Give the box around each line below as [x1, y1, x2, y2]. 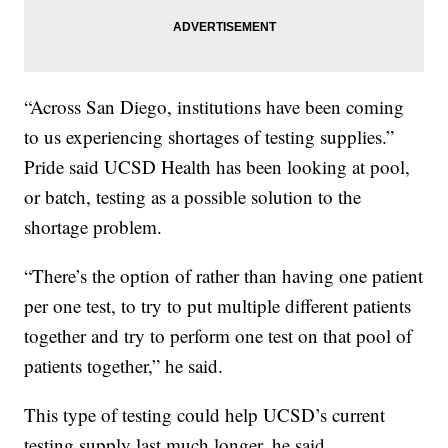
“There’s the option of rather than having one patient [24, 263, 424, 289]
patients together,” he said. [24, 353, 224, 379]
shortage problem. [24, 214, 163, 240]
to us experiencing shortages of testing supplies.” [24, 124, 395, 150]
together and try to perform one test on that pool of [24, 323, 413, 349]
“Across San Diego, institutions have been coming [24, 94, 405, 120]
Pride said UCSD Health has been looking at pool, [24, 154, 411, 180]
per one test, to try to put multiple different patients [24, 293, 412, 319]
